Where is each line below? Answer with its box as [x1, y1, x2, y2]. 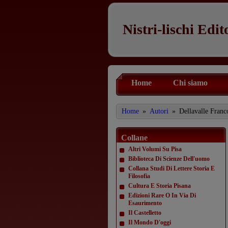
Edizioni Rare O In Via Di [128, 192, 196, 199]
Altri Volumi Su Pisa [128, 146, 182, 153]
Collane [121, 133, 148, 142]
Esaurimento [128, 199, 162, 207]
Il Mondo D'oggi [128, 219, 171, 226]
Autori [150, 107, 168, 115]
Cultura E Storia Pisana [128, 182, 191, 189]
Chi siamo [173, 78, 208, 87]
